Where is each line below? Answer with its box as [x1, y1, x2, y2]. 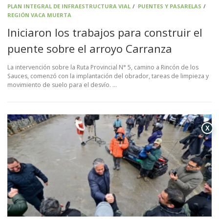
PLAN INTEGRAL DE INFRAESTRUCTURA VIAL [7, 2, 131, 10]
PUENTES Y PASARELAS [137, 2, 201, 10]
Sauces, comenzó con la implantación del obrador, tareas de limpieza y [7, 72, 209, 81]
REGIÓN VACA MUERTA [7, 11, 71, 19]
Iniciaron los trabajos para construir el [7, 25, 202, 40]
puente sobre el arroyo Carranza [7, 41, 172, 56]
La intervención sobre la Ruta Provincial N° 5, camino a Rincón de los [7, 63, 198, 72]
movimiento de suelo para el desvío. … [7, 81, 117, 89]
